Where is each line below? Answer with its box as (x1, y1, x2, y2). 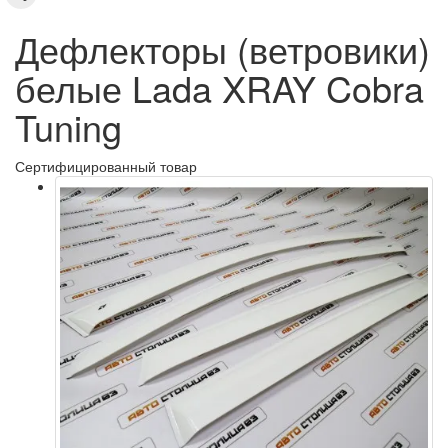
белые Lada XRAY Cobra (15, 62, 424, 113)
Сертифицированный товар (15, 156, 197, 176)
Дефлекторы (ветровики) (15, 23, 430, 74)
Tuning (15, 101, 122, 152)
